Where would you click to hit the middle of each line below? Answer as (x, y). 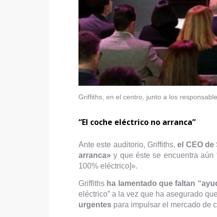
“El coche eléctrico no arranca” (137, 122)
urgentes (95, 204)
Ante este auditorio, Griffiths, (128, 144)
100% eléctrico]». (108, 166)
